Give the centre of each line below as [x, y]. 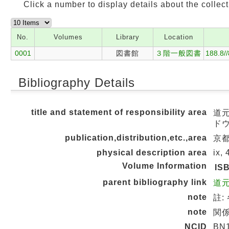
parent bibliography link [155, 182]
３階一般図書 [178, 53]
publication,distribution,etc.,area [136, 138]
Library [128, 37]
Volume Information [165, 166]
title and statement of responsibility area [119, 112]
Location [178, 37]
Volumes [68, 37]
